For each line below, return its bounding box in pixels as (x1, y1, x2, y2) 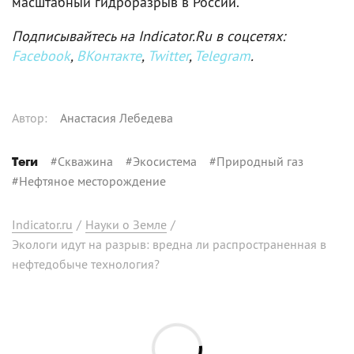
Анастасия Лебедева (60, 109, 173, 126)
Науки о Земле (85, 216, 167, 232)
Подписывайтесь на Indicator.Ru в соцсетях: (12, 26, 285, 45)
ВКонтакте (77, 46, 141, 65)
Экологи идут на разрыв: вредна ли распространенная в (12, 235, 326, 252)
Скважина (58, 153, 113, 169)
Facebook (12, 46, 70, 65)
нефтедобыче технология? (12, 255, 160, 272)
